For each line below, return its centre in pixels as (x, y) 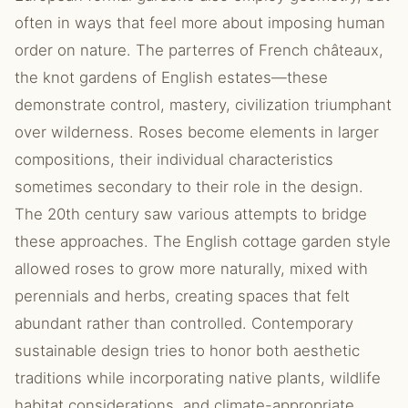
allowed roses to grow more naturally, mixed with (191, 269)
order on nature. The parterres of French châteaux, (199, 50)
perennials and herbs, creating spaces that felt (182, 296)
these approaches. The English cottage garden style (203, 241)
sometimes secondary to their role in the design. (189, 187)
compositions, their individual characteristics (174, 159)
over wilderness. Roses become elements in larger (197, 132)
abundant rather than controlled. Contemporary (184, 323)
